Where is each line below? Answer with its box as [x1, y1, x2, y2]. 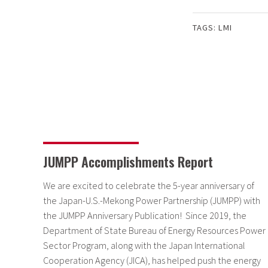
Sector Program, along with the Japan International [43, 239, 245, 252]
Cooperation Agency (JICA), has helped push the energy [43, 254, 261, 267]
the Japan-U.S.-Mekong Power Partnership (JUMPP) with [43, 194, 260, 207]
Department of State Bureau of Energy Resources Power [43, 224, 266, 237]
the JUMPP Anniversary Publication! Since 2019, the [43, 209, 246, 222]
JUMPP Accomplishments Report [43, 152, 213, 172]
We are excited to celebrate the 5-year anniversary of [43, 179, 254, 192]
